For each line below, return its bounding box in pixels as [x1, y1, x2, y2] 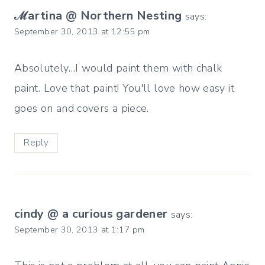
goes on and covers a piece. [14, 101, 149, 115]
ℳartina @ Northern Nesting [14, 8, 182, 24]
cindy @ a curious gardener [14, 205, 168, 222]
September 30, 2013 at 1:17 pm [14, 223, 145, 235]
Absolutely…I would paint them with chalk [14, 60, 222, 75]
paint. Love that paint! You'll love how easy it [14, 80, 234, 95]
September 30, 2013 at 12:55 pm [14, 25, 150, 38]
